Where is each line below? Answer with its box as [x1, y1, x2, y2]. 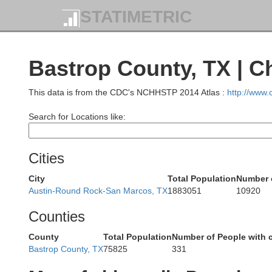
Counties [29, 208, 85, 225]
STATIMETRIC [80, 7, 192, 27]
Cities [29, 150, 64, 166]
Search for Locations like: [29, 112, 126, 121]
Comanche [202, 141, 268, 157]
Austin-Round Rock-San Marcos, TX [29, 186, 168, 195]
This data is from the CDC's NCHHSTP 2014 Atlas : [29, 87, 227, 97]
